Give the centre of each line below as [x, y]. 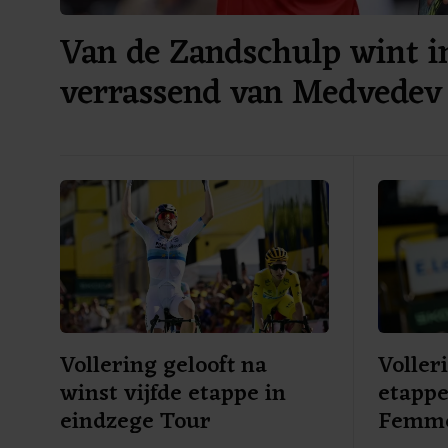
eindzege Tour [135, 423]
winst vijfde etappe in [173, 395]
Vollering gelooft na [163, 367]
